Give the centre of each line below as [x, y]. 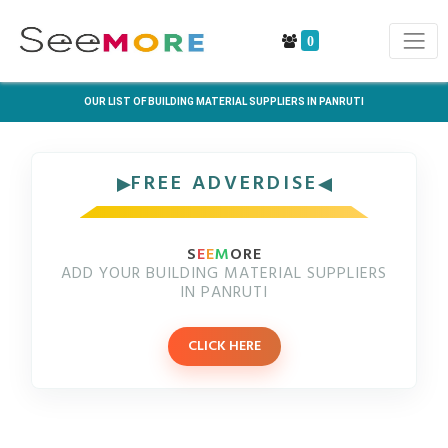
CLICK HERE [224, 346]
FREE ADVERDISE [224, 184]
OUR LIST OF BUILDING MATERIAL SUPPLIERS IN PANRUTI [224, 101]
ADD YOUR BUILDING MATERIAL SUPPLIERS [224, 274]
